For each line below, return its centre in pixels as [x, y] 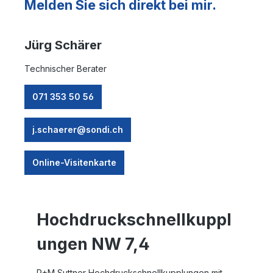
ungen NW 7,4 [93, 244]
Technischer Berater [66, 68]
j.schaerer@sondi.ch [78, 129]
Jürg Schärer [63, 45]
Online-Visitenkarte [74, 162]
